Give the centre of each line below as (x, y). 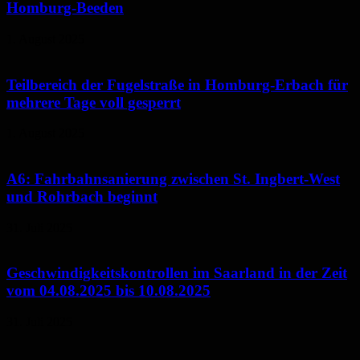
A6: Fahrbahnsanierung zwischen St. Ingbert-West (173, 179)
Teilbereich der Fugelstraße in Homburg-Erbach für (177, 84)
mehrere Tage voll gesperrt (94, 102)
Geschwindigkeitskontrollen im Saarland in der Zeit (177, 273)
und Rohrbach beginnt (82, 197)
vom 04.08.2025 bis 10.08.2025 (108, 291)
